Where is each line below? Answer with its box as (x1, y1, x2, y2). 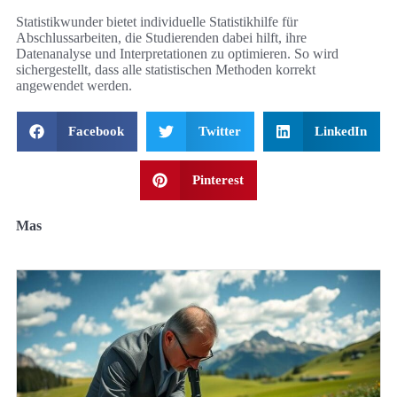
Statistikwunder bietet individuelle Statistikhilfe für (16, 14, 298, 30)
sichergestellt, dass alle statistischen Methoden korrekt (16, 62, 315, 78)
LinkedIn (315, 124, 368, 139)
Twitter (198, 124, 241, 139)
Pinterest (191, 173, 244, 188)
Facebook (68, 124, 125, 139)
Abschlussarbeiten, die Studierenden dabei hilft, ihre (16, 30, 307, 46)
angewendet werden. (16, 78, 132, 94)
